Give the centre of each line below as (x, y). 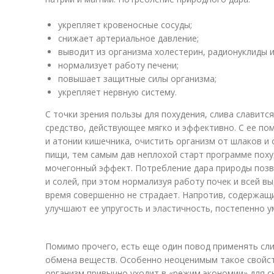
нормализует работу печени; (118, 65)
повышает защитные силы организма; (137, 79)
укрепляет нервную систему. (117, 92)
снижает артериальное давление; (128, 38)
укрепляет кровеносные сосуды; (125, 25)
